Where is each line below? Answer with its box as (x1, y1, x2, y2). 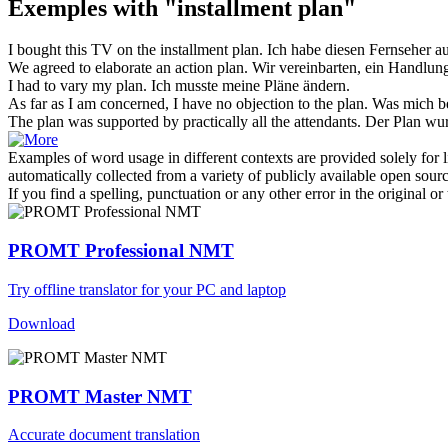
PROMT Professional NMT (8, 240, 234, 262)
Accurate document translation (8, 426, 200, 444)
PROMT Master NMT (8, 385, 192, 407)
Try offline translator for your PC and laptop (8, 280, 286, 298)
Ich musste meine (151, 77, 264, 95)
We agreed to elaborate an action (8, 59, 217, 77)
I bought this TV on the (8, 41, 160, 59)
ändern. (299, 77, 350, 95)
